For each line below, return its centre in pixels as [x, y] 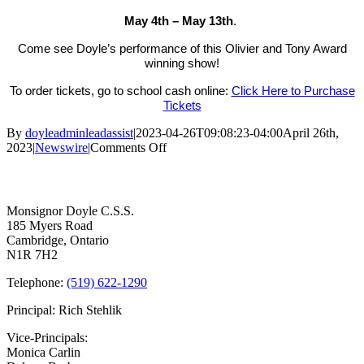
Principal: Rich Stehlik [64, 310]
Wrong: [185, 292]
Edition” [187, 336]
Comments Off [128, 147]
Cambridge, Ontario [58, 240]
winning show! [182, 63]
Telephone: [37, 282]
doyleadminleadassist [79, 132]
